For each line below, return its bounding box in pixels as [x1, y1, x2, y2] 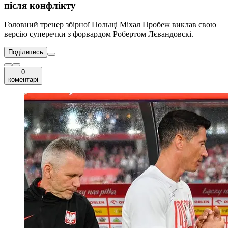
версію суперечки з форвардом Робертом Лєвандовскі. [4, 30, 193, 39]
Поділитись [8, 48, 43, 56]
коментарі [8, 76, 38, 84]
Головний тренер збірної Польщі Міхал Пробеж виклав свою [4, 20, 216, 30]
